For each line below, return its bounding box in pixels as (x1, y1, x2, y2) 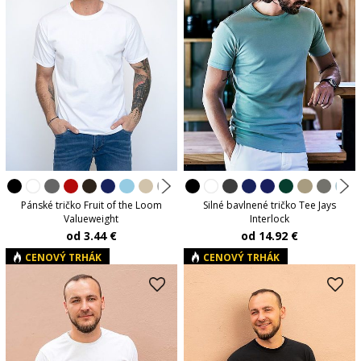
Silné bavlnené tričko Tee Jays (203, 198, 337, 213)
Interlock (250, 212, 290, 226)
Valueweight (64, 212, 119, 226)
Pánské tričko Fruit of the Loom (20, 198, 162, 213)
